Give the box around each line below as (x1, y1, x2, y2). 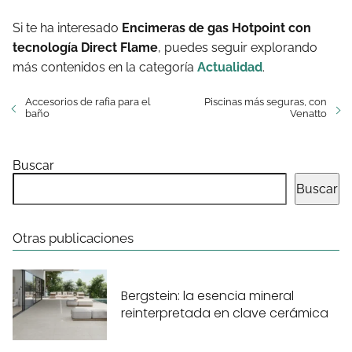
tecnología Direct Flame (13, 39, 158, 55)
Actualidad (197, 59, 262, 75)
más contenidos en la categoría (13, 59, 197, 75)
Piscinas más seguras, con (204, 95, 327, 108)
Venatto (290, 107, 327, 119)
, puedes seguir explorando (158, 39, 317, 55)
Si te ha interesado (13, 20, 122, 35)
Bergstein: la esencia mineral (121, 287, 294, 306)
